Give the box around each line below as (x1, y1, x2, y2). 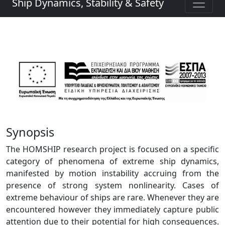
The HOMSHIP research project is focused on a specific (6, 143, 219, 155)
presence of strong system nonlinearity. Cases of (6, 179, 219, 191)
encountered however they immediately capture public (6, 203, 219, 215)
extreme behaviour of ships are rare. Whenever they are (6, 191, 219, 203)
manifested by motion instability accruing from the (6, 167, 219, 179)
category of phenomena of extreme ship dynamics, (6, 155, 219, 167)
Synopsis (6, 124, 54, 140)
